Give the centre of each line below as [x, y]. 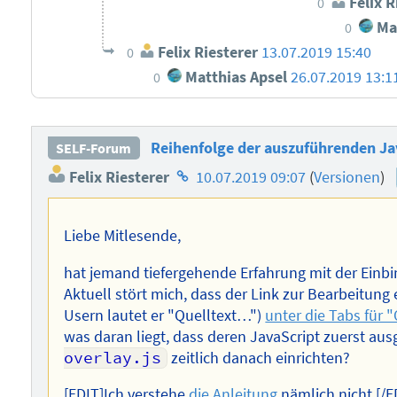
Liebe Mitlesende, [123, 236]
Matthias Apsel [235, 78]
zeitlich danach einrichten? [258, 358]
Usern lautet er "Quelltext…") [165, 315]
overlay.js [113, 358]
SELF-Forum [94, 148]
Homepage [208, 172]
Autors [194, 222]
